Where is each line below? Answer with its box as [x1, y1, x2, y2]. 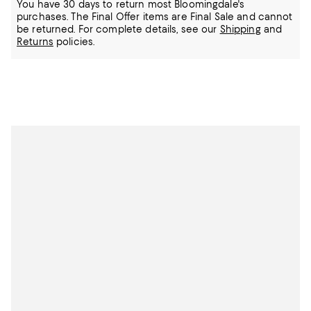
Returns [17, 36, 53, 47]
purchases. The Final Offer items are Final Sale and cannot [17, 11, 293, 22]
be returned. [17, 24, 78, 35]
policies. [53, 36, 95, 47]
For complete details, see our [78, 24, 220, 35]
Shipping [219, 24, 261, 35]
